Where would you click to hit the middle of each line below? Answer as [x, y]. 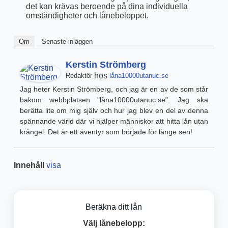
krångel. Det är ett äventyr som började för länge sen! [106, 132]
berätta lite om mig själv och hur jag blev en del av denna [114, 110]
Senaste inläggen [67, 41]
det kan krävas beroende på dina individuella [107, 6]
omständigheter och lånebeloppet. [87, 15]
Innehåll [29, 165]
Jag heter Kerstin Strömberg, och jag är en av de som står [114, 89]
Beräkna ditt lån [114, 207]
